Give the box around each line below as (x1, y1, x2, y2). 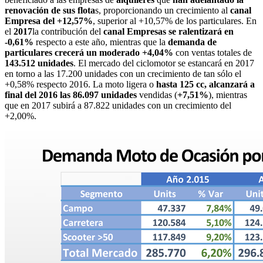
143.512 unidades (5, 58, 73, 69)
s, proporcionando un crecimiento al (95, 5, 230, 16)
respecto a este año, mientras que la (33, 37, 168, 48)
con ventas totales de (173, 48, 252, 58)
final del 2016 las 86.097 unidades (5, 90, 137, 100)
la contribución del (32, 26, 103, 37)
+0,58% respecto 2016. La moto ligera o (5, 79, 156, 90)
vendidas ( (137, 90, 177, 100)
